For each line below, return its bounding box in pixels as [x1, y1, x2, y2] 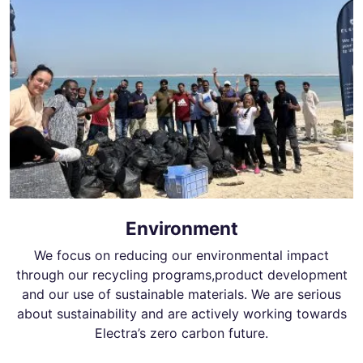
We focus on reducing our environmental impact [34, 246, 329, 263]
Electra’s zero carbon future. [95, 324, 268, 341]
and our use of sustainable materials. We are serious [22, 285, 341, 302]
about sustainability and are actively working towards [16, 305, 347, 322]
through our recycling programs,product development [15, 266, 348, 283]
